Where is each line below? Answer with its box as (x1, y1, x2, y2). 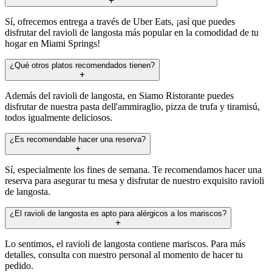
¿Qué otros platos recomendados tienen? (10, 60, 155, 70)
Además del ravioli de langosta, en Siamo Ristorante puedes (5, 90, 234, 101)
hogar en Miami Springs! (5, 38, 100, 49)
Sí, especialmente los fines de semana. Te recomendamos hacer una (5, 164, 262, 175)
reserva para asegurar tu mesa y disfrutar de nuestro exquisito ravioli (5, 175, 264, 186)
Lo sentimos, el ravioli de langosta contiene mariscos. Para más (5, 238, 245, 249)
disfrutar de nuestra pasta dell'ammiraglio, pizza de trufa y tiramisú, (5, 101, 260, 112)
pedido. (5, 260, 33, 271)
